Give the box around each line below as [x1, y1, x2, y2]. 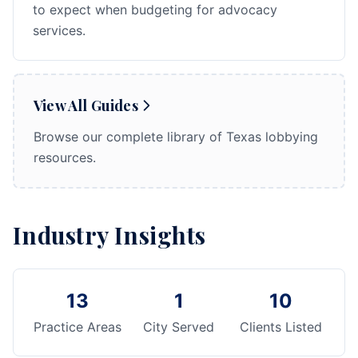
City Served [143, 319, 215, 335]
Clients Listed [239, 319, 322, 335]
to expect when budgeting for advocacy [33, 2, 277, 18]
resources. [34, 149, 96, 165]
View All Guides [34, 96, 138, 115]
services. [33, 22, 86, 38]
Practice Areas [33, 319, 121, 335]
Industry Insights [13, 219, 206, 250]
